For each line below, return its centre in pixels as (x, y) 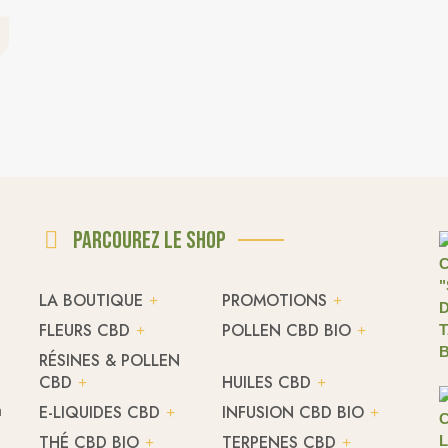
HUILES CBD (266, 382)
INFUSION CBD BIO (292, 412)
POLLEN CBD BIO (286, 330)
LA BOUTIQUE (91, 300)
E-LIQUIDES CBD (99, 412)
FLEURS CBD (84, 330)
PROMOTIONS (274, 300)
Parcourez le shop (149, 240)
